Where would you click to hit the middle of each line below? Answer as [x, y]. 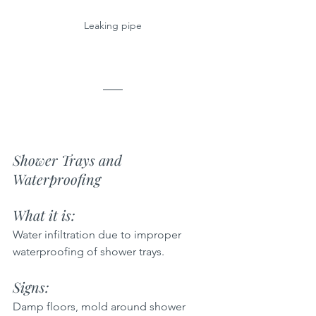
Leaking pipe [113, 25]
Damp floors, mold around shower [101, 306]
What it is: [46, 214]
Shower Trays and [69, 159]
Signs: [33, 286]
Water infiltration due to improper [98, 234]
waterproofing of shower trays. [89, 251]
